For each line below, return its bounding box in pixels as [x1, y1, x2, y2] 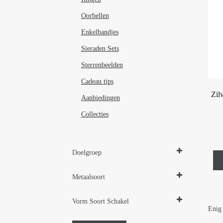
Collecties [81, 110, 109, 118]
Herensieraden [81, 173, 121, 181]
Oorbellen [81, 11, 109, 19]
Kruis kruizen [81, 211, 120, 219]
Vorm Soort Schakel [72, 197, 129, 205]
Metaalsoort [72, 173, 106, 181]
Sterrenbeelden [81, 61, 123, 69]
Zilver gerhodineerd [81, 186, 138, 194]
